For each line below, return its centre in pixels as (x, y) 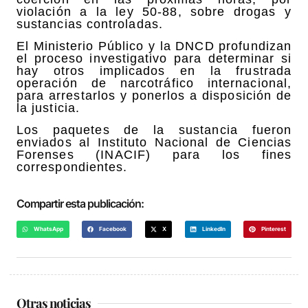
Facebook (113, 229)
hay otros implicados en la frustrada (154, 71)
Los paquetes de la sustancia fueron (154, 130)
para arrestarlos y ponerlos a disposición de (154, 96)
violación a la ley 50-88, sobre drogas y (154, 11)
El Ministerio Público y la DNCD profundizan (154, 46)
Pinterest (273, 229)
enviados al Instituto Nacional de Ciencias (154, 143)
